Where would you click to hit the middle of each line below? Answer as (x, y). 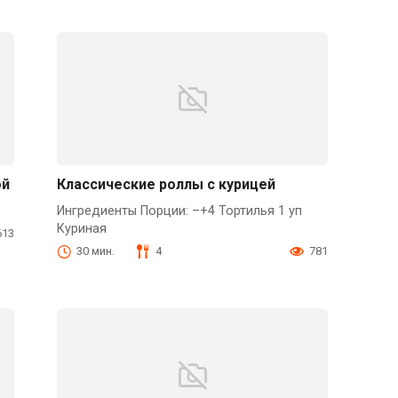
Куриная (82, 228)
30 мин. (96, 251)
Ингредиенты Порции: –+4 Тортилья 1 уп (180, 211)
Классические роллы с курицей (167, 184)
